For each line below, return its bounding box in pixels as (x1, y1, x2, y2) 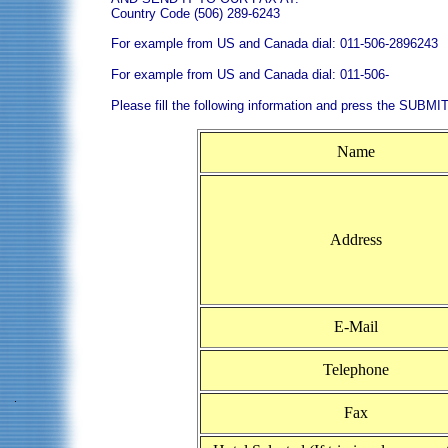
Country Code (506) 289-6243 (111, 6, 280, 22)
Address (326, 231, 382, 249)
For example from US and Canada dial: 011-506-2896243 (111, 36, 438, 52)
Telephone (319, 361, 389, 379)
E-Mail (330, 318, 378, 336)
